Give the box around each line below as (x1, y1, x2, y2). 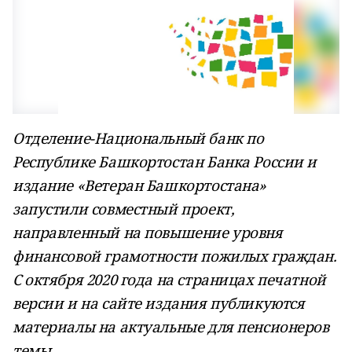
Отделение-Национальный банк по (13, 128, 264, 148)
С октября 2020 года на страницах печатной (13, 269, 326, 289)
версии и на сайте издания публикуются (13, 293, 305, 313)
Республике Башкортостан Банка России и (13, 152, 317, 171)
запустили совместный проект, (13, 199, 235, 218)
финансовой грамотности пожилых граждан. (13, 246, 337, 266)
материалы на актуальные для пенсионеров (13, 317, 329, 336)
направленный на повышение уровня (13, 222, 283, 242)
